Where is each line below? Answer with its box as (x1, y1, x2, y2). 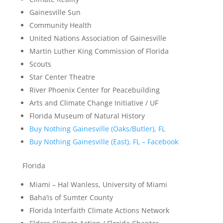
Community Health (29, 20, 92, 30)
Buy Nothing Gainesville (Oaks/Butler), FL (29, 124, 165, 133)
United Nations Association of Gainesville (29, 33, 166, 43)
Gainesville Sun (29, 7, 81, 17)
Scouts (29, 59, 51, 69)
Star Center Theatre (29, 72, 95, 82)
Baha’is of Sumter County (29, 193, 113, 202)
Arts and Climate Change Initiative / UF (29, 98, 158, 108)
